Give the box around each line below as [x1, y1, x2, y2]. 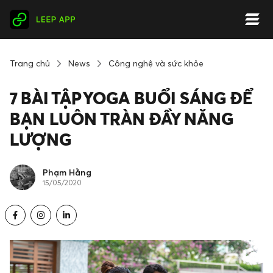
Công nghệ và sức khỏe [108, 58, 204, 68]
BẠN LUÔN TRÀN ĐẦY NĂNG [10, 108, 233, 129]
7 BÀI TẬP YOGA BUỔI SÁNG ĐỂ [10, 88, 252, 108]
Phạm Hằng [43, 166, 91, 177]
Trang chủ [10, 58, 50, 68]
